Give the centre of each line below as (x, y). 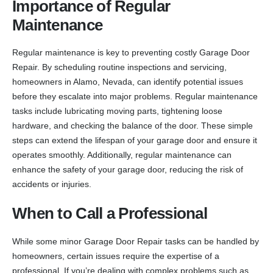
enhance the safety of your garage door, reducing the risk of (128, 170)
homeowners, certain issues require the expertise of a (116, 256)
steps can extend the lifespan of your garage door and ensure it (135, 140)
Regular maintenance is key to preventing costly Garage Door (131, 53)
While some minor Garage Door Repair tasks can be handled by (136, 242)
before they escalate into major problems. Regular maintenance (135, 97)
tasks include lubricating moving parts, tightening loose (117, 111)
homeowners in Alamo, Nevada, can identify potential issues (128, 82)
